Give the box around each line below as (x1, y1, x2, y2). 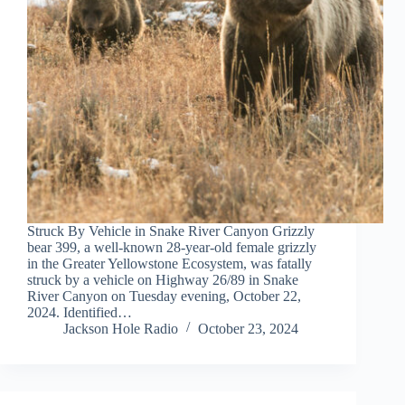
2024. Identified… (27, 305, 132, 321)
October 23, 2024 (198, 321, 298, 337)
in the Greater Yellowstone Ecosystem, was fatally (27, 256, 312, 272)
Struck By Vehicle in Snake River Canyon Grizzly (27, 223, 315, 240)
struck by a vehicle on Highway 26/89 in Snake (27, 272, 298, 288)
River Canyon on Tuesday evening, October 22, (27, 288, 301, 305)
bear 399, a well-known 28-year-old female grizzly (27, 240, 316, 256)
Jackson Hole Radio (63, 321, 178, 337)
